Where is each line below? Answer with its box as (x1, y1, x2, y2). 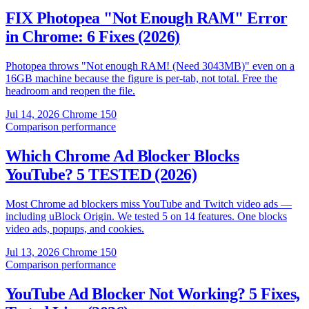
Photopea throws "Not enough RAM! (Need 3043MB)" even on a (6, 60, 295, 72)
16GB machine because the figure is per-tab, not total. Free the (6, 72, 277, 85)
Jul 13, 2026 (6, 246, 59, 258)
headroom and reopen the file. (6, 85, 135, 97)
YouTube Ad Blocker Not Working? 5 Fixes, (6, 284, 300, 303)
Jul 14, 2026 (6, 108, 59, 121)
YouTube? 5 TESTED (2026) (6, 165, 197, 183)
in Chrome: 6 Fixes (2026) (6, 28, 180, 46)
